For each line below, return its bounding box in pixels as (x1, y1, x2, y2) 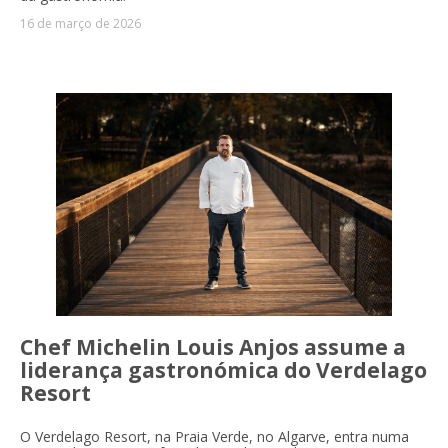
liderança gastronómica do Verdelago (20, 356, 427, 385)
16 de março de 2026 (20, 14, 141, 32)
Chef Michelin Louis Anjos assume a (20, 333, 406, 362)
